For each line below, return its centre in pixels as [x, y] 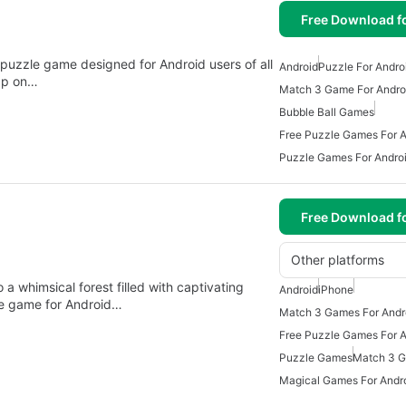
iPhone [336, 290]
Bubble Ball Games [327, 112]
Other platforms [338, 260]
